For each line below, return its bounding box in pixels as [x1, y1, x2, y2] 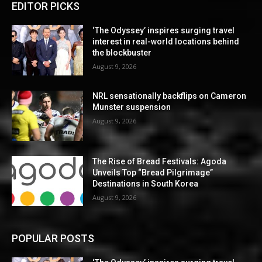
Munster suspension [92, 102, 171, 112]
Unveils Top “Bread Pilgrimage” [92, 167, 213, 177]
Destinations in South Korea [92, 178, 199, 188]
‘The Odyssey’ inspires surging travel [92, 26, 235, 36]
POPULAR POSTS [12, 232, 94, 245]
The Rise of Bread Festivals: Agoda [92, 156, 227, 166]
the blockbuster [92, 48, 152, 58]
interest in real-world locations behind [92, 37, 240, 47]
